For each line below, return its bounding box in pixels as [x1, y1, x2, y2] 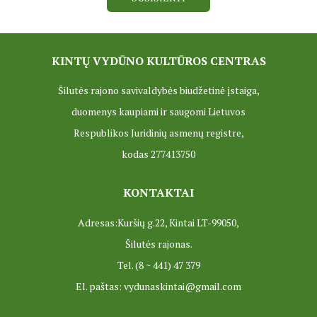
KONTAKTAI [123, 185, 194, 201]
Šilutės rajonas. [125, 237, 192, 251]
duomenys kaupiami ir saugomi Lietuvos [71, 105, 246, 119]
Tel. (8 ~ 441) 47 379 [117, 258, 200, 272]
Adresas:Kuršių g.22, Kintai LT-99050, [78, 216, 239, 230]
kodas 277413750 [122, 147, 195, 161]
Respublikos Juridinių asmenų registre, [73, 126, 244, 140]
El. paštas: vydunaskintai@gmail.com [76, 279, 241, 294]
